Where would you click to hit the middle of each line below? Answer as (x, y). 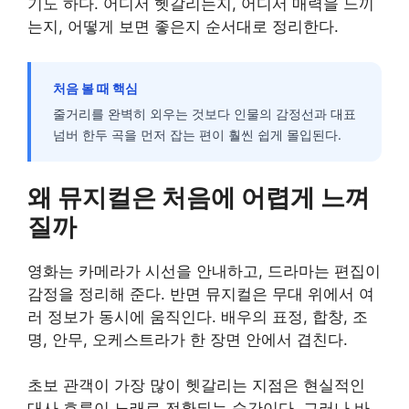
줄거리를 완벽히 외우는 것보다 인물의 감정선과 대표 (204, 113)
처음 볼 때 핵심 (95, 88)
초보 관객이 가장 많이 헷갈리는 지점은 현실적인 (196, 386)
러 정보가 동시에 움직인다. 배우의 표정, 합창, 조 (198, 316)
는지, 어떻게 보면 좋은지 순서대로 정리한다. (183, 27)
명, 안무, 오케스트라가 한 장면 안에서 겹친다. (188, 339)
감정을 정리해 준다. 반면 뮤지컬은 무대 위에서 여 (201, 294)
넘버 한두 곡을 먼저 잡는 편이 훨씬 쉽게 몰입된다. (197, 134)
